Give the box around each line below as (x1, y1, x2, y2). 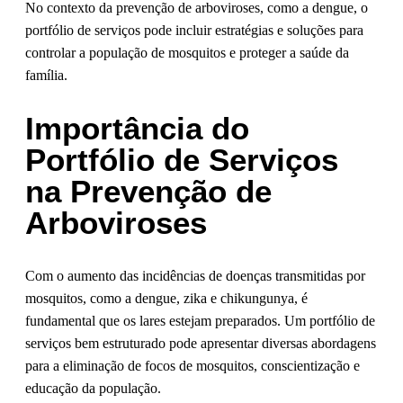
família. (25, 67, 67, 84)
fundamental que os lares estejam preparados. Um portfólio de (25, 313, 375, 329)
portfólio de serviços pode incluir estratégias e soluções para (25, 22, 363, 39)
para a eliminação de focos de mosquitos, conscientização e (25, 358, 360, 374)
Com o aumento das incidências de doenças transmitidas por (25, 268, 365, 284)
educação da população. (25, 381, 161, 397)
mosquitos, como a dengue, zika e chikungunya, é (25, 291, 308, 307)
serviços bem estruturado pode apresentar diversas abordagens (25, 336, 376, 352)
